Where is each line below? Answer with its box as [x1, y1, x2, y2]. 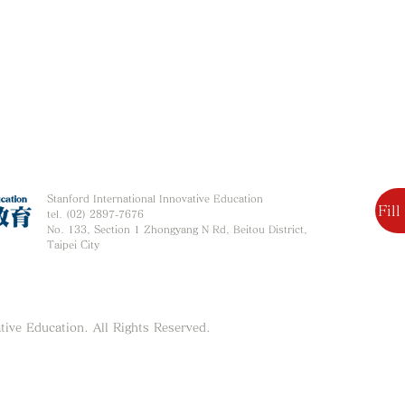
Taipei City [47, 240, 99, 250]
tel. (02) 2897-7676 [47, 209, 144, 219]
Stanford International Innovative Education [47, 193, 263, 203]
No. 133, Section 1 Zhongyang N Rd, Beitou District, [47, 224, 307, 234]
